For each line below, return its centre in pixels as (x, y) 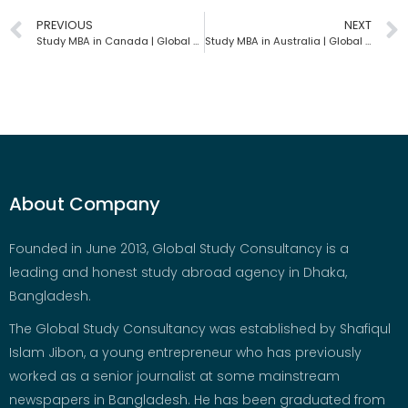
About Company (85, 204)
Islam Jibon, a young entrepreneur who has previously (185, 353)
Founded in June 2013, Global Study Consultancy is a (179, 249)
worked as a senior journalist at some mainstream (174, 377)
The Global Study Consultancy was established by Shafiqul (200, 329)
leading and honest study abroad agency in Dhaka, (178, 273)
